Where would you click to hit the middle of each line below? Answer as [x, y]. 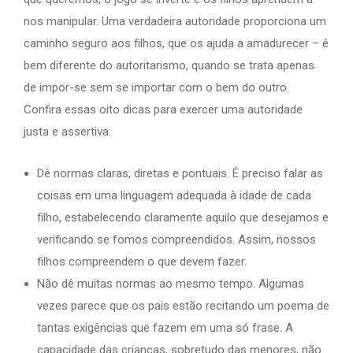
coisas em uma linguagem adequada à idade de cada [174, 195]
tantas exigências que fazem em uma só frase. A [165, 327]
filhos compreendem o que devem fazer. [142, 261]
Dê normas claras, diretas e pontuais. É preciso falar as [180, 173]
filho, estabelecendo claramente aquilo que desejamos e [183, 217]
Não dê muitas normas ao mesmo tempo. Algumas [171, 283]
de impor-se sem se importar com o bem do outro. [156, 87]
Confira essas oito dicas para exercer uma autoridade [163, 109]
